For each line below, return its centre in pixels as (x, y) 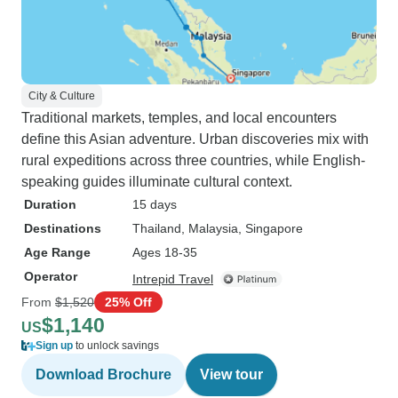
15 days (155, 204)
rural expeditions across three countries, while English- (193, 160)
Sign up (54, 346)
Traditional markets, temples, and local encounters (179, 118)
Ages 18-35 (165, 252)
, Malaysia (210, 228)
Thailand (157, 228)
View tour (231, 374)
